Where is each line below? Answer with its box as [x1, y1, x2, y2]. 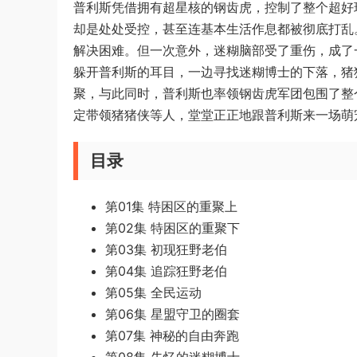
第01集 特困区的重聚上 [105, 198, 237, 214]
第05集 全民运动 [105, 284, 202, 300]
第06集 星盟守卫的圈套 [105, 306, 240, 322]
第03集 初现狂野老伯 [105, 241, 227, 257]
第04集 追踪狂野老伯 [105, 263, 227, 279]
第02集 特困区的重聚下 [105, 220, 240, 236]
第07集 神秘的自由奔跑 [105, 328, 239, 343]
